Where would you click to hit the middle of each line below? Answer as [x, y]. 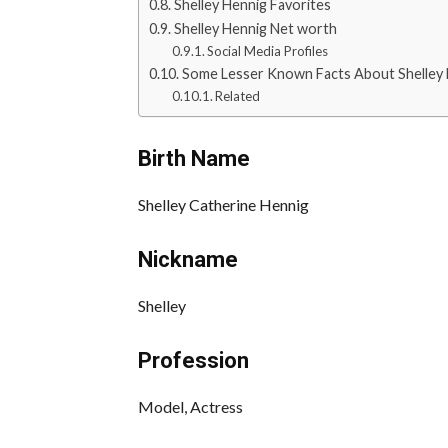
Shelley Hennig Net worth [255, 28]
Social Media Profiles [268, 50]
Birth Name [194, 158]
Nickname [188, 259]
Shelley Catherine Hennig [223, 204]
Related [238, 95]
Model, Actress [190, 406]
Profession [193, 360]
